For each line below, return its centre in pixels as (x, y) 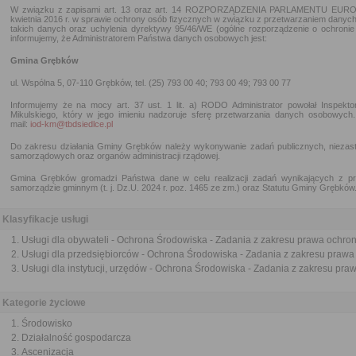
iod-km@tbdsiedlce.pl (72, 124)
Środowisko (47, 323)
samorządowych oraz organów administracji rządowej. (115, 156)
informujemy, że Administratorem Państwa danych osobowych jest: (139, 38)
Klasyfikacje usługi (45, 219)
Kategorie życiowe (44, 303)
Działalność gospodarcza (76, 338)
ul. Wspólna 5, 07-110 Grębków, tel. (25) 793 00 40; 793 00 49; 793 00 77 (151, 83)
